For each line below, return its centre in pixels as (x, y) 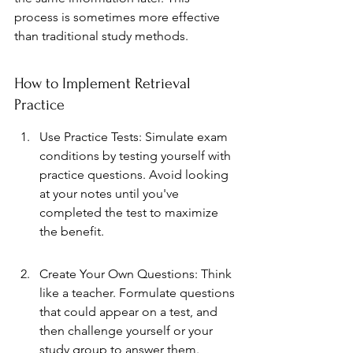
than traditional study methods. (101, 35)
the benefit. (72, 231)
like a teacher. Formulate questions (139, 292)
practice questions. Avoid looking (136, 174)
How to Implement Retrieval (104, 83)
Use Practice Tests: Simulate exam (135, 136)
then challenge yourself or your (128, 330)
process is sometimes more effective (119, 17)
